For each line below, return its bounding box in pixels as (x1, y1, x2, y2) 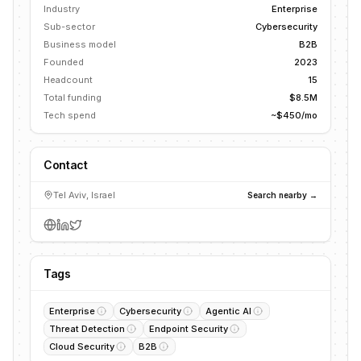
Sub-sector (44, 21, 95, 32)
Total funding (44, 92, 102, 103)
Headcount (44, 74, 93, 85)
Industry (44, 3, 80, 15)
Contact (44, 158, 88, 172)
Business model (44, 39, 116, 50)
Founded (44, 56, 84, 68)
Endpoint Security (149, 323, 228, 334)
